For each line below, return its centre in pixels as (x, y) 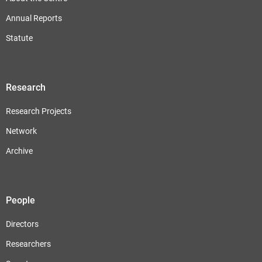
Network (21, 131)
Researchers (28, 244)
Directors (22, 224)
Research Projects (39, 111)
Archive (19, 151)
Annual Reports (34, 18)
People (20, 200)
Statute (19, 38)
